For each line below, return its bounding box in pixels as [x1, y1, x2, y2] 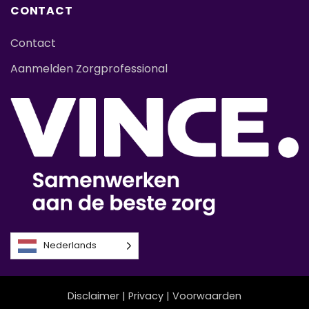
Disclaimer [68, 288, 119, 303]
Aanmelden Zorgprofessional [10, 61, 168, 77]
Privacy [128, 288, 163, 303]
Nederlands [43, 239, 97, 252]
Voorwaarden [172, 288, 241, 303]
